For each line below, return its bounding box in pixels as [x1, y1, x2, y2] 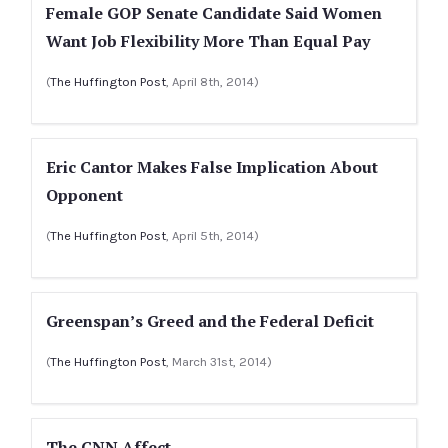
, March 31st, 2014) [166, 354, 272, 369]
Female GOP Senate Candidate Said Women [46, 2, 382, 24]
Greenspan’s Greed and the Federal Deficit [46, 310, 374, 332]
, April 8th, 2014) [166, 74, 259, 89]
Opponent [46, 184, 123, 206]
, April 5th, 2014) [166, 228, 259, 243]
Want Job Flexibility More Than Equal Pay [46, 30, 370, 52]
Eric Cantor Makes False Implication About [46, 156, 378, 178]
